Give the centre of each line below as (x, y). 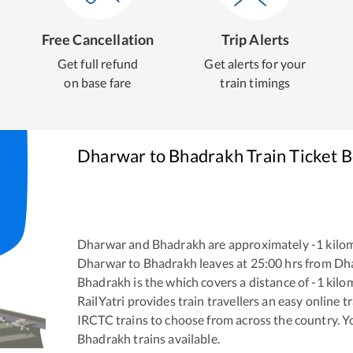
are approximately (257, 243)
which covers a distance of (238, 281)
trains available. (175, 338)
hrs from (308, 262)
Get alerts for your (255, 63)
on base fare (98, 82)
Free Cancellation (98, 39)
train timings (255, 82)
